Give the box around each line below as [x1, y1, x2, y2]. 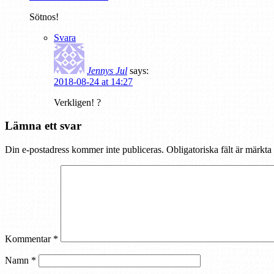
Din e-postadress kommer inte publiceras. [5, 144, 164, 155]
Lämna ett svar [5, 119, 81, 133]
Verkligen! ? [54, 97, 101, 108]
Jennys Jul [87, 65, 127, 76]
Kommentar [5, 233, 53, 244]
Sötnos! [29, 11, 59, 22]
